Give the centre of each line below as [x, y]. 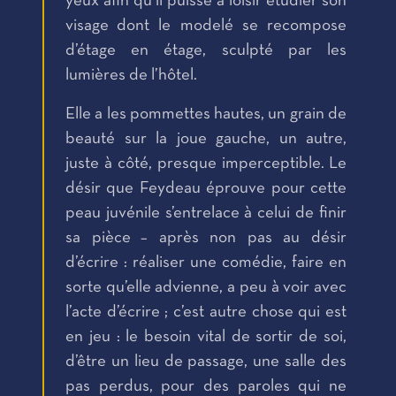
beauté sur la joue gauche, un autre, [206, 139]
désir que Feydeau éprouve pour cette [206, 189]
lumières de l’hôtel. [131, 76]
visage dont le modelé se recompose [206, 26]
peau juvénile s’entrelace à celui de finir [206, 213]
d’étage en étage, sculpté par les [206, 51]
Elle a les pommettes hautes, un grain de [206, 114]
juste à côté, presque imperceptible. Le [206, 164]
